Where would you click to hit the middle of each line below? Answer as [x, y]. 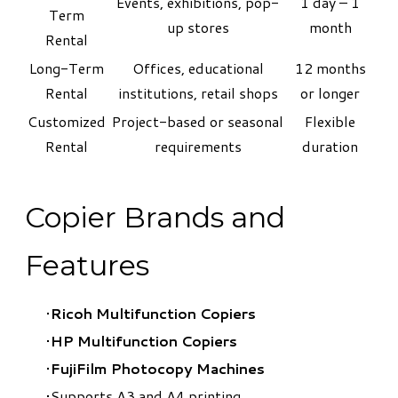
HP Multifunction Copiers [144, 340]
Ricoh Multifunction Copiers [153, 313]
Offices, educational [198, 68]
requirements [198, 146]
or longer [330, 92]
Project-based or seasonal [198, 121]
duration [330, 146]
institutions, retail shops [198, 92]
